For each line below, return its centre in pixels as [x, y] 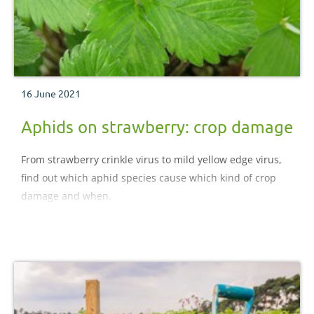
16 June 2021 [51, 94]
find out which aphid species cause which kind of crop [149, 178]
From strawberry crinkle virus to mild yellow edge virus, [151, 160]
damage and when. [66, 196]
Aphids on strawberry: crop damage [157, 127]
